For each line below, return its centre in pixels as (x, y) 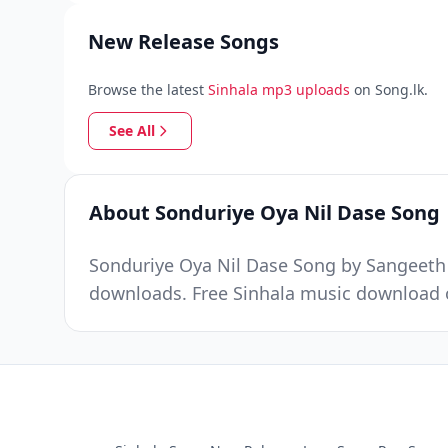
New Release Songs (183, 41)
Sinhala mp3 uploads (279, 89)
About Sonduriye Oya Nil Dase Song (264, 212)
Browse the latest (146, 89)
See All (132, 130)
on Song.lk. (391, 89)
